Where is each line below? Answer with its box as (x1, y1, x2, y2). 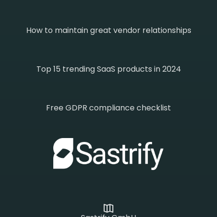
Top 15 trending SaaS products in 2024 (36, 63, 181, 75)
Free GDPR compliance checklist (46, 102, 171, 113)
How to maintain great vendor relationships (26, 24, 191, 36)
